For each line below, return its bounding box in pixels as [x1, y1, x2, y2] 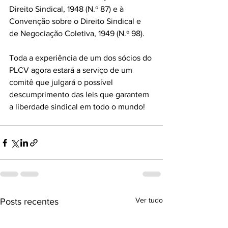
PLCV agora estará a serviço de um [9, 66, 134, 74]
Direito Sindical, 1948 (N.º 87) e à [9, 5, 126, 13]
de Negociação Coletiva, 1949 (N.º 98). [9, 29, 145, 38]
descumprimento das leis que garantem [9, 90, 151, 99]
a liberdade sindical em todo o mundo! [9, 102, 145, 111]
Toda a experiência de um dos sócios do [9, 53, 154, 62]
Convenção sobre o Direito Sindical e [9, 17, 143, 25]
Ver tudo [135, 196, 163, 204]
